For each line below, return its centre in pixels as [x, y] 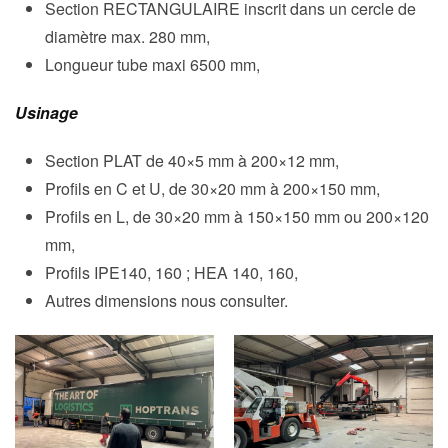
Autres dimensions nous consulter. [166, 301]
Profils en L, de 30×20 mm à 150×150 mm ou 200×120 [237, 217]
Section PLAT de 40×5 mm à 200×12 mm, [192, 161]
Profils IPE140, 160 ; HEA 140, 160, [171, 273]
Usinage [46, 113]
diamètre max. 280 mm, [127, 37]
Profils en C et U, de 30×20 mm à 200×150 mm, [214, 189]
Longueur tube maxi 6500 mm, [154, 65]
